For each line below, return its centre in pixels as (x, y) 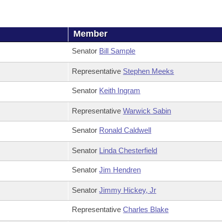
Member (91, 34)
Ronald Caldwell (125, 130)
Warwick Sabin (147, 111)
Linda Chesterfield (128, 150)
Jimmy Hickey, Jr (128, 190)
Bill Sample (117, 51)
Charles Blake (146, 209)
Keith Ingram (120, 90)
